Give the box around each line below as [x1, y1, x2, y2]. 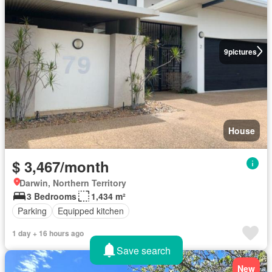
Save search [116, 243, 171, 257]
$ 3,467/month [12, 155, 109, 177]
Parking [18, 205, 47, 217]
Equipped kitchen [58, 205, 124, 217]
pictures [228, 46, 257, 57]
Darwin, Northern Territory [19, 176, 126, 189]
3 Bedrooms [27, 189, 76, 202]
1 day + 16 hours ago [12, 227, 84, 239]
